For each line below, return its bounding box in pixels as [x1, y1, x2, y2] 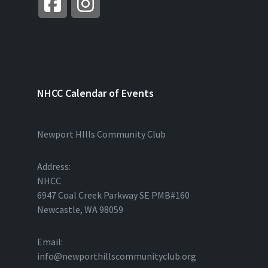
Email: [37, 236, 63, 248]
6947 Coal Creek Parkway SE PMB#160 [37, 189, 190, 201]
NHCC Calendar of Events [37, 86, 154, 100]
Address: [37, 160, 71, 172]
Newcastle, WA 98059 [37, 203, 123, 215]
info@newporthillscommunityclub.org [37, 250, 196, 262]
